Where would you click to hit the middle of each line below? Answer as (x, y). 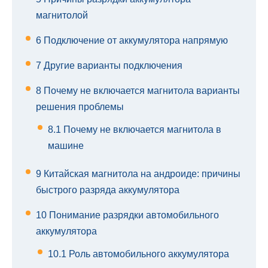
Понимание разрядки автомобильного (133, 215)
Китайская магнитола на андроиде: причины (141, 174)
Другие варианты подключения (112, 66)
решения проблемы (80, 107)
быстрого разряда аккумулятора (108, 190)
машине (66, 146)
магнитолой (62, 16)
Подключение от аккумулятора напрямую (135, 41)
